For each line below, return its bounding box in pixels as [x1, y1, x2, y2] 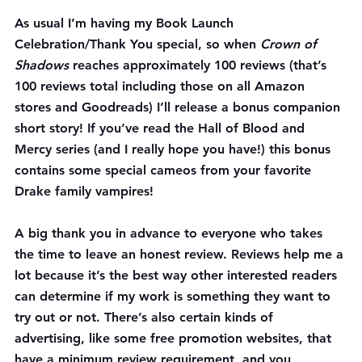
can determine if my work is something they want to [15, 288, 335, 304]
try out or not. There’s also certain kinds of [15, 309, 277, 325]
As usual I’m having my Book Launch [15, 15, 238, 31]
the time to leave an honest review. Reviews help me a [15, 246, 347, 262]
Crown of [260, 36, 321, 52]
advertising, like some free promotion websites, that [15, 330, 335, 346]
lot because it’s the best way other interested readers [15, 267, 341, 283]
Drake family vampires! [15, 183, 154, 199]
